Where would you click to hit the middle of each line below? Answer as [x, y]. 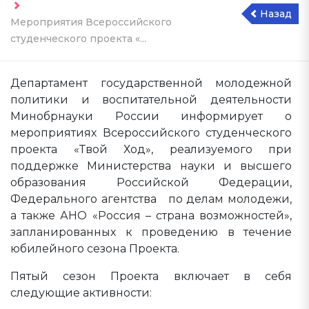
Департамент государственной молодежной [151, 83]
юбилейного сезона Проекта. [96, 249]
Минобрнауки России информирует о [151, 116]
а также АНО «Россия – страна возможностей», [151, 216]
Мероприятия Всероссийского [91, 22]
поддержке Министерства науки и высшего [151, 166]
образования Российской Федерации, [151, 182]
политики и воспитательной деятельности [151, 100]
